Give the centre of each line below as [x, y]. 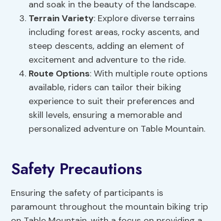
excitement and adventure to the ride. [107, 60]
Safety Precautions [77, 169]
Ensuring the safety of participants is [87, 193]
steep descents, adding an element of [107, 46]
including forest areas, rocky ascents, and [114, 32]
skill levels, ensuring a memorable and [106, 115]
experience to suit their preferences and [112, 101]
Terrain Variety [61, 18]
